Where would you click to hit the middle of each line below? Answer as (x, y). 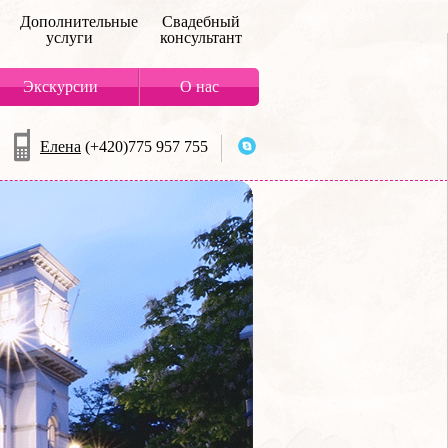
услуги (69, 37)
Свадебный (201, 21)
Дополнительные (79, 21)
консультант (201, 37)
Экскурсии (60, 86)
